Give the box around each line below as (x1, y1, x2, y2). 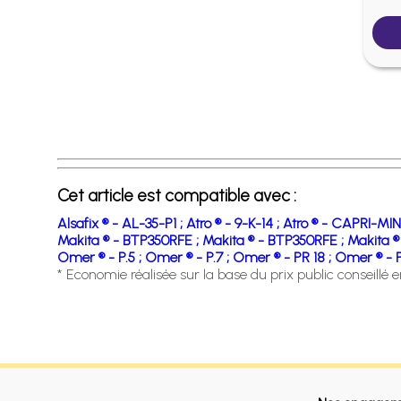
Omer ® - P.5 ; (56, 249, 145, 266)
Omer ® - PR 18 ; (232, 249, 335, 266)
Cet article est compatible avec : (56, 185, 296, 206)
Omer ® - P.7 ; (144, 249, 233, 266)
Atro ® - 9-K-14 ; (185, 215, 283, 232)
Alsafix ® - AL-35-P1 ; (56, 215, 186, 232)
